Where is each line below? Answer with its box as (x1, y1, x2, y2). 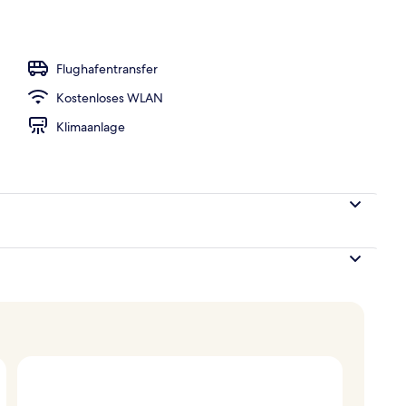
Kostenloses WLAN (56, 89, 163, 106)
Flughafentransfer (56, 60, 158, 77)
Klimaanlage (56, 118, 125, 135)
